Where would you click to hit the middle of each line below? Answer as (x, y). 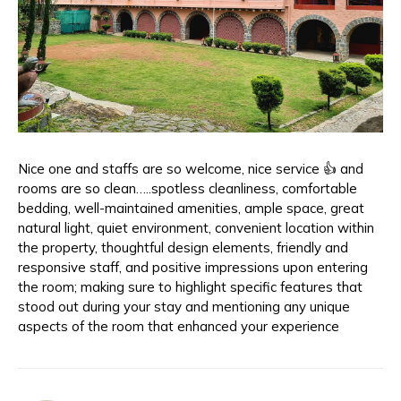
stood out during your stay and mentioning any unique (184, 307)
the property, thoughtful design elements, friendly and (183, 247)
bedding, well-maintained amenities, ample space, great (191, 208)
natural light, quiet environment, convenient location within (196, 228)
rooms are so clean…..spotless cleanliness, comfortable (188, 188)
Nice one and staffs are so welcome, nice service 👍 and (191, 169)
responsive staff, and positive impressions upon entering (193, 267)
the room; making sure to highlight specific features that (190, 287)
